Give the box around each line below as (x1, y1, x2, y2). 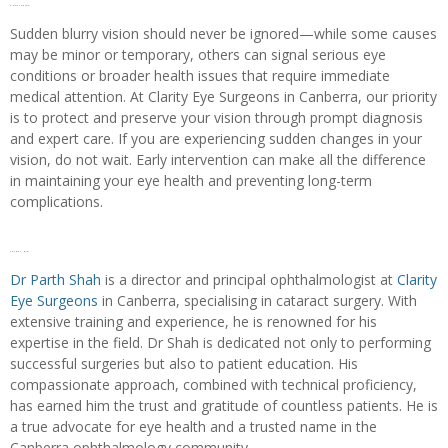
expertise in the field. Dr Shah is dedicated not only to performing (10, 332, 431, 352)
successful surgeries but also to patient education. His (10, 353, 358, 373)
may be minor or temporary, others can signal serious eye (10, 44, 386, 64)
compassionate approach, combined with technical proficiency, (10, 374, 417, 394)
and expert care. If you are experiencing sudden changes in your (10, 128, 422, 148)
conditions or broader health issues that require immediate (10, 65, 390, 85)
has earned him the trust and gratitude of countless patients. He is (10, 395, 438, 415)
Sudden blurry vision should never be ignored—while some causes (10, 23, 437, 43)
